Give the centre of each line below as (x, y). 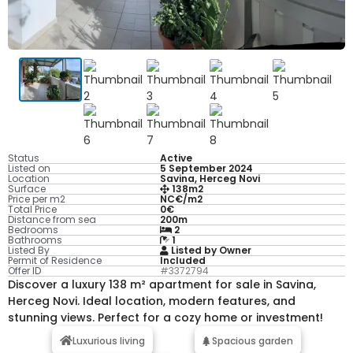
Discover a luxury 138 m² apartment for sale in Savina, (162, 285)
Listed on (29, 169)
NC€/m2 (181, 199)
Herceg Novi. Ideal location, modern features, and (152, 301)
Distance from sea (52, 220)
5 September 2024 (206, 169)
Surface (27, 189)
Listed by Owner (210, 251)
